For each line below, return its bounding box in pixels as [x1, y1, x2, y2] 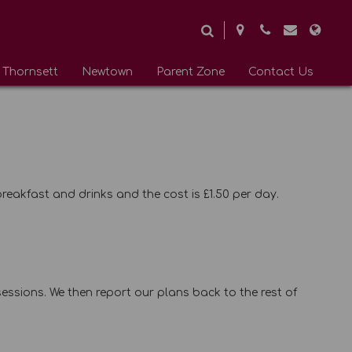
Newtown [82, 66, 134, 78]
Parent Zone [156, 66, 225, 78]
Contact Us [248, 66, 314, 78]
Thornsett [2, 66, 59, 78]
